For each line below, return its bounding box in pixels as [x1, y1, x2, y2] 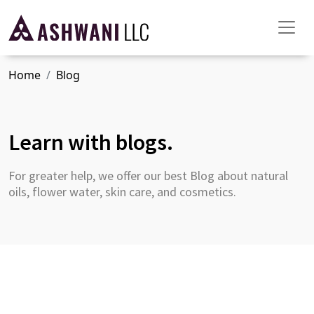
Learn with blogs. [8, 128, 173, 156]
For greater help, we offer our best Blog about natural [8, 167, 288, 184]
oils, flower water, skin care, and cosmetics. [8, 183, 236, 200]
